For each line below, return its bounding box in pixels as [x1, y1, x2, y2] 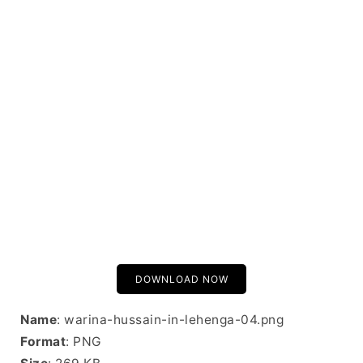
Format [20, 333, 66, 349]
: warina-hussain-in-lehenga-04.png [57, 311, 284, 327]
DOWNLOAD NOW [135, 272, 228, 285]
